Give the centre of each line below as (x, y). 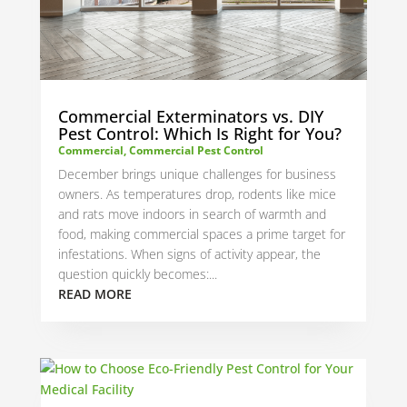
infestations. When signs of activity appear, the (189, 254)
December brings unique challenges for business (197, 174)
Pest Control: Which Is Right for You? (199, 134)
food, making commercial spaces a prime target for (201, 234)
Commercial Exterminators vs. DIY (190, 117)
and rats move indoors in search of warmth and (192, 214)
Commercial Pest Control (196, 151)
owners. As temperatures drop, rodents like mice (197, 194)
